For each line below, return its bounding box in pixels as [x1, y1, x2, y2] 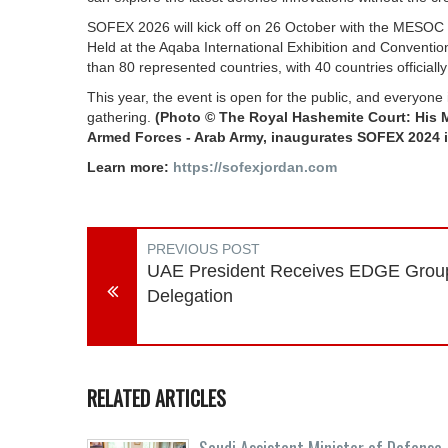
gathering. [87, 109, 155, 125]
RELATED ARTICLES [87, 383, 226, 413]
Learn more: [87, 159, 173, 175]
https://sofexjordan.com [173, 159, 337, 175]
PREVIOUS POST [147, 241, 260, 257]
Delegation [147, 286, 233, 306]
